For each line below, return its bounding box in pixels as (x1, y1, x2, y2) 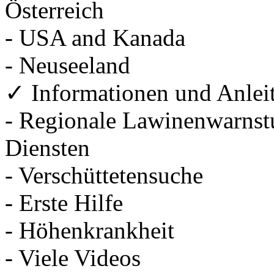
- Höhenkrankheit (5, 217, 174, 243)
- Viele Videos (5, 244, 141, 271)
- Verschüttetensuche (5, 161, 203, 188)
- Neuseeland (5, 51, 130, 78)
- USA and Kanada (5, 24, 185, 51)
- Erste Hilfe (5, 189, 123, 216)
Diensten (5, 134, 90, 161)
